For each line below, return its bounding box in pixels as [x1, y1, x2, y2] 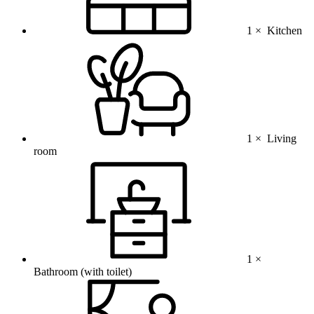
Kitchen [267, 25, 302, 37]
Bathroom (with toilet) [34, 266, 132, 278]
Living [267, 132, 296, 145]
